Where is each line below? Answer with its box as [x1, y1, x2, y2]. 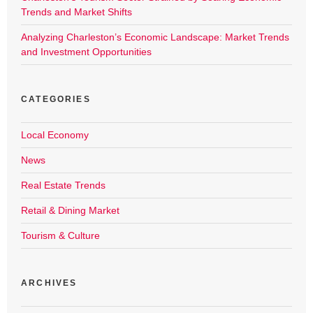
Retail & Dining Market [21, 205, 119, 217]
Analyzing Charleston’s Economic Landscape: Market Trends [21, 31, 289, 43]
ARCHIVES [21, 278, 78, 289]
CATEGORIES [21, 94, 91, 105]
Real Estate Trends [21, 180, 105, 191]
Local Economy [21, 129, 89, 141]
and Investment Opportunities [21, 46, 152, 58]
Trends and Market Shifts [21, 6, 132, 18]
